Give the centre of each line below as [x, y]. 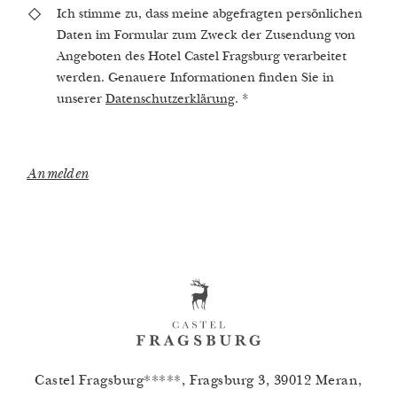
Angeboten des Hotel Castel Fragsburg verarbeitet [202, 57]
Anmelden [58, 175]
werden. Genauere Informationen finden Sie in [195, 78]
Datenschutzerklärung [170, 99]
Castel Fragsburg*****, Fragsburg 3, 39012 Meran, [198, 381]
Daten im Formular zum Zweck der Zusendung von [206, 35]
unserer [81, 99]
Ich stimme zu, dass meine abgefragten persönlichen [210, 14]
